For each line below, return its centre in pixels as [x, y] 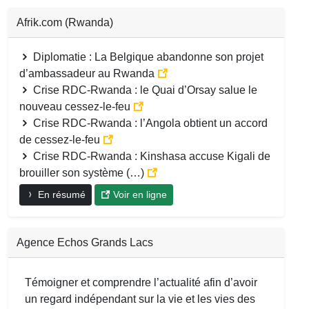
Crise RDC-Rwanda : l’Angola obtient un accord [149, 123]
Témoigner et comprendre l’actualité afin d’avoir [141, 282]
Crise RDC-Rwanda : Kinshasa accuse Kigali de [150, 156]
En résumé [60, 194]
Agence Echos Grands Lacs [85, 242]
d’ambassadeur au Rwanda [88, 73]
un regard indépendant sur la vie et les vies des [140, 299]
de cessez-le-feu [61, 139]
